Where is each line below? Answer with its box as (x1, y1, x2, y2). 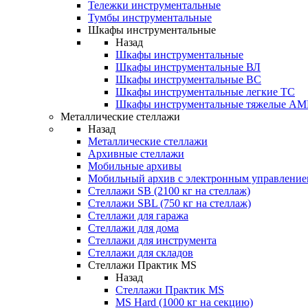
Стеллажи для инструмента (88, 234, 217, 246)
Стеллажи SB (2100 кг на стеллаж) (88, 185, 250, 197)
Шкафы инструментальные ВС (115, 74, 261, 85)
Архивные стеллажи (88, 148, 184, 159)
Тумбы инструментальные (88, 12, 212, 23)
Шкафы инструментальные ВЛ (115, 61, 261, 73)
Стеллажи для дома (88, 222, 179, 234)
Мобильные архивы (88, 160, 181, 172)
